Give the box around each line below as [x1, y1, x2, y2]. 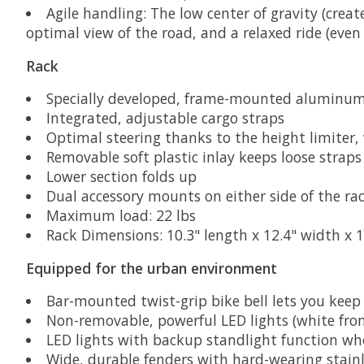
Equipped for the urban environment [26, 258, 277, 278]
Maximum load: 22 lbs [45, 206, 196, 226]
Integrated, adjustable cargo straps [45, 108, 284, 128]
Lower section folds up [45, 167, 197, 187]
